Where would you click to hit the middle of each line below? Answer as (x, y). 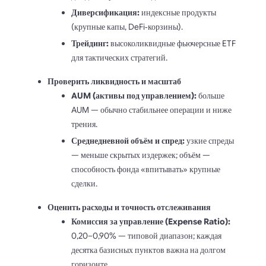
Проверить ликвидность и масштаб (114, 81)
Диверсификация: (105, 12)
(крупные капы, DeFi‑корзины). (127, 26)
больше (210, 95)
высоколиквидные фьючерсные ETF (172, 43)
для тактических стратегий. (119, 57)
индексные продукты (178, 12)
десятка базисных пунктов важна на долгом (148, 250)
